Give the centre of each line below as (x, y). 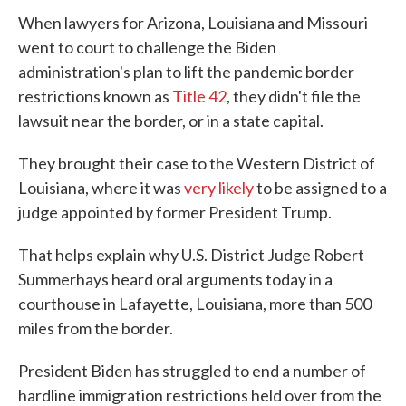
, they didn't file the (294, 96)
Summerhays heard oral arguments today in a (175, 279)
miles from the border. (96, 328)
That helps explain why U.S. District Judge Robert (191, 255)
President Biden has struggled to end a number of (192, 371)
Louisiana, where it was (101, 188)
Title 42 (199, 96)
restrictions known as (95, 96)
